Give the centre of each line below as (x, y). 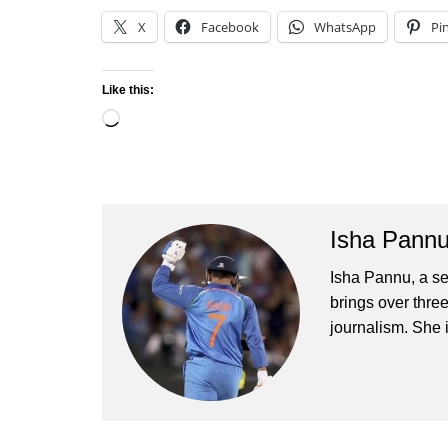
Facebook (230, 26)
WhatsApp (345, 26)
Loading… (156, 119)
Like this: (128, 89)
